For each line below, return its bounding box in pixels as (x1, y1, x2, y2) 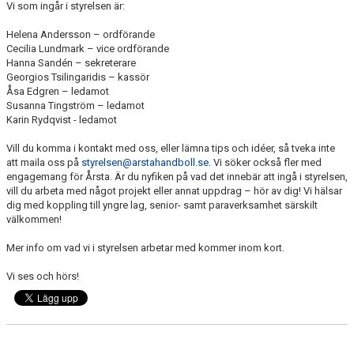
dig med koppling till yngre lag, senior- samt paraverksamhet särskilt (6, 199, 318, 211)
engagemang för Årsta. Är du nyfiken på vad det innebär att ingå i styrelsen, (6, 171, 348, 183)
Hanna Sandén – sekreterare (6, 57, 136, 69)
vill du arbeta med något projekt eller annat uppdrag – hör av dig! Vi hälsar (6, 185, 342, 197)
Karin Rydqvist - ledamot (6, 114, 117, 126)
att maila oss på (6, 156, 81, 168)
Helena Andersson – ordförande (6, 28, 155, 40)
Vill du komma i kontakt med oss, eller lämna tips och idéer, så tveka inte (6, 142, 335, 154)
